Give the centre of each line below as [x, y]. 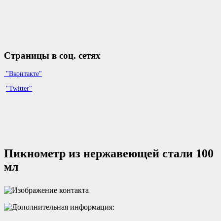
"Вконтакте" [23, 74]
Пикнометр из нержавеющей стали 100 [109, 154]
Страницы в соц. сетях [52, 55]
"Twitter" [19, 89]
